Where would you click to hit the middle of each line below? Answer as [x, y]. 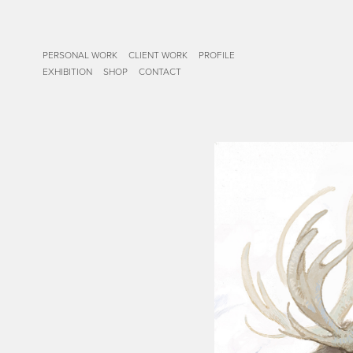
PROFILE [216, 55]
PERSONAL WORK [80, 55]
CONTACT [160, 71]
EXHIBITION [67, 71]
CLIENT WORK [158, 55]
